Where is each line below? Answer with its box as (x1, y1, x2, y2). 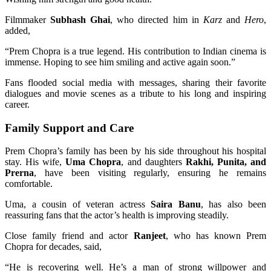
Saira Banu (151, 199, 201, 210)
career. (5, 99, 30, 109)
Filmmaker (5, 14, 51, 25)
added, (5, 25, 30, 36)
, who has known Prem (165, 230, 267, 241)
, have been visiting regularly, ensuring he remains (34, 168, 266, 178)
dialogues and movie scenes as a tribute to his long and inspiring (5, 88, 266, 99)
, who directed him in (110, 14, 203, 25)
